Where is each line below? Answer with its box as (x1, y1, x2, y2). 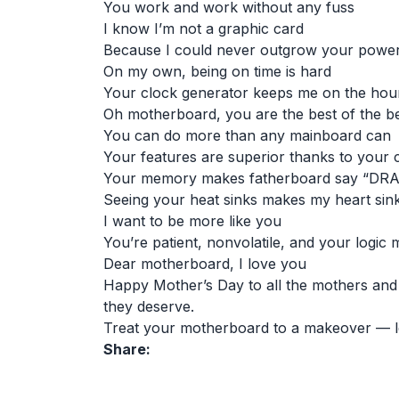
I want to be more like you (103, 212, 281, 230)
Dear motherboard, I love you (103, 255, 306, 273)
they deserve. (103, 297, 194, 315)
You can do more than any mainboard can (103, 126, 391, 144)
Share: (103, 340, 151, 358)
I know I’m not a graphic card (103, 20, 304, 37)
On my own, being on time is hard (103, 62, 331, 80)
